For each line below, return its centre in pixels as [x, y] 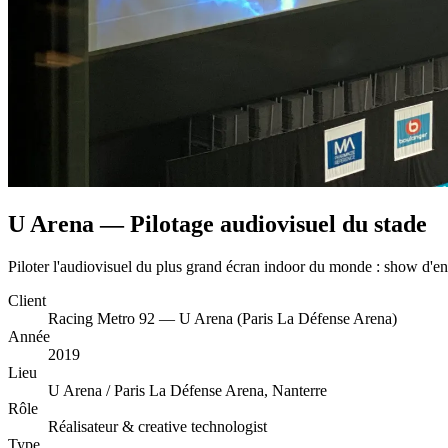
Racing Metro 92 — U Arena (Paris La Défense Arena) [222, 318]
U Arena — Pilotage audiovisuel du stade [217, 223]
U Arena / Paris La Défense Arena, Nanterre [187, 390]
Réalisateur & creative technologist [157, 426]
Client [27, 300]
